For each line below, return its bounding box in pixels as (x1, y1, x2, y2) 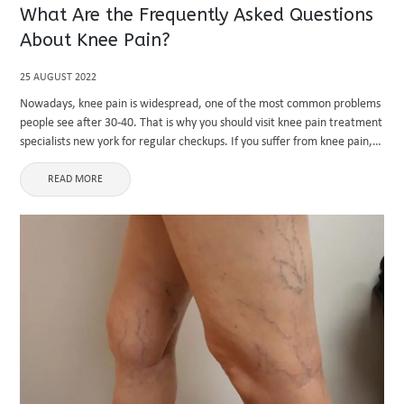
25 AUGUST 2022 (20, 72, 97, 83)
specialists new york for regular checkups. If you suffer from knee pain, (20, 135, 373, 149)
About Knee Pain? (20, 30, 171, 50)
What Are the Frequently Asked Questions (20, 5, 374, 25)
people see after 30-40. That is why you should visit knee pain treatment (20, 116, 383, 130)
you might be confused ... (20, 154, 148, 168)
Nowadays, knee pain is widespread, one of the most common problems (20, 97, 381, 111)
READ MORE (48, 174, 104, 185)
